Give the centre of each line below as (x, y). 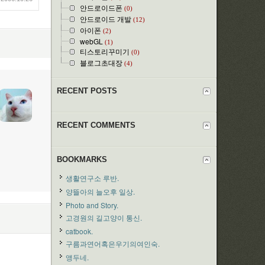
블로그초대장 (101, 62)
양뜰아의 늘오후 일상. (100, 191)
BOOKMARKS (82, 159)
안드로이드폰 (101, 7)
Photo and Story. (92, 205)
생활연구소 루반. (92, 178)
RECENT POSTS (87, 91)
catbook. (79, 231)
